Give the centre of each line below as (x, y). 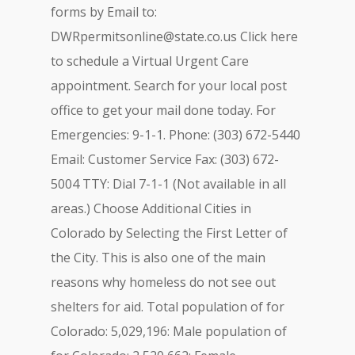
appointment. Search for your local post (169, 86)
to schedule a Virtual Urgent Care (150, 61)
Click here (267, 36)
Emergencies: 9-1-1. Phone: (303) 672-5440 (176, 135)
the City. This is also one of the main (158, 258)
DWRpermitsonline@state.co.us (144, 36)
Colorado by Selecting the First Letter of (169, 233)
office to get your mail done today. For (163, 110)
